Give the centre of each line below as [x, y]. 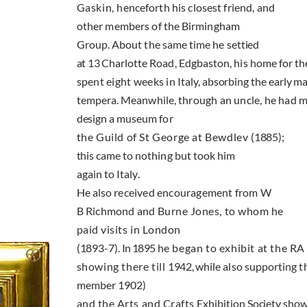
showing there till [122, 267]
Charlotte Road [138, 63]
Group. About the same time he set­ [159, 45]
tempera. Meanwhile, [127, 100]
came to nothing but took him [165, 156]
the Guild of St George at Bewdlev [163, 137]
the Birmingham [201, 26]
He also [95, 193]
